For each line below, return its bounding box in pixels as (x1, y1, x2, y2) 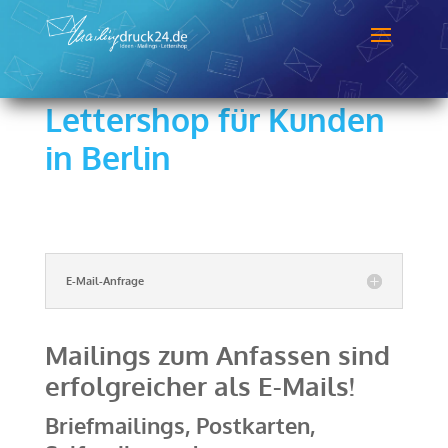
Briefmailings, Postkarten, (44, 411, 315, 439)
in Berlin (44, 137, 171, 178)
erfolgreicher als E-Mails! (44, 369, 355, 402)
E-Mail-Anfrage (65, 274, 144, 288)
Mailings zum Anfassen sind (44, 338, 390, 371)
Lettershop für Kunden (44, 99, 385, 140)
